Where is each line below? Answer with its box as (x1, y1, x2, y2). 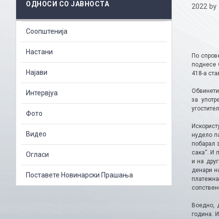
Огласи (26, 150, 49, 158)
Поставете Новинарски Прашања (26, 171, 133, 179)
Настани (26, 47, 53, 56)
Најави (26, 68, 47, 76)
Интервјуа (26, 88, 58, 97)
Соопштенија (26, 27, 67, 35)
